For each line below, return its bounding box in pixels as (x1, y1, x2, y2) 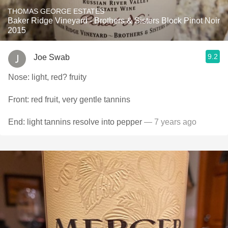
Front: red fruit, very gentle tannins (8, 95, 130, 104)
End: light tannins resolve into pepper (8, 118, 142, 126)
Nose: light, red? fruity (8, 73, 87, 81)
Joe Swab (34, 52, 70, 62)
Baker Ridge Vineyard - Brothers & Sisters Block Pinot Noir (8, 16, 220, 25)
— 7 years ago (142, 118, 196, 126)
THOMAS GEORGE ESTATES (8, 7, 104, 15)
